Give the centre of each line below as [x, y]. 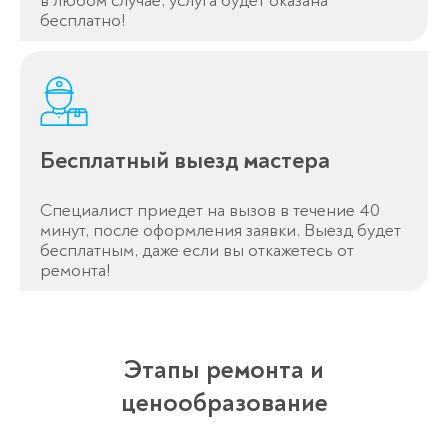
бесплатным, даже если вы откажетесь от [197, 251]
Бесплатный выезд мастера [185, 161]
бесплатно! [82, 21]
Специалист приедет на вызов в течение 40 [210, 211]
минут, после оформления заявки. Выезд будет [220, 231]
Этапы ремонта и [224, 370]
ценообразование [224, 403]
